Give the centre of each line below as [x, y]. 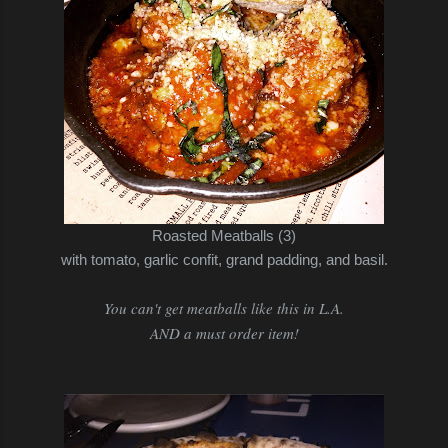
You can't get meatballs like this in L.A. [224, 307]
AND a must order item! [224, 332]
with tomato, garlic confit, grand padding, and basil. [224, 259]
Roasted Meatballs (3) [224, 235]
